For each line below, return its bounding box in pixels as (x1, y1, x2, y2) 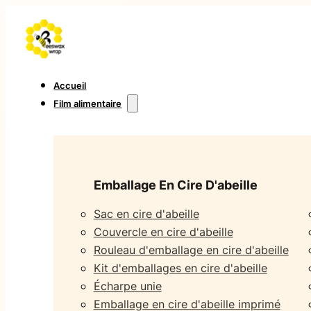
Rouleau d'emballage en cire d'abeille (93, 242, 289, 257)
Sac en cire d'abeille (93, 206, 199, 221)
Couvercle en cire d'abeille (93, 224, 233, 239)
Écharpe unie (93, 278, 162, 293)
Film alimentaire (53, 97, 122, 109)
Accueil (53, 79, 87, 91)
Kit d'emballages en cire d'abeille (93, 260, 267, 275)
